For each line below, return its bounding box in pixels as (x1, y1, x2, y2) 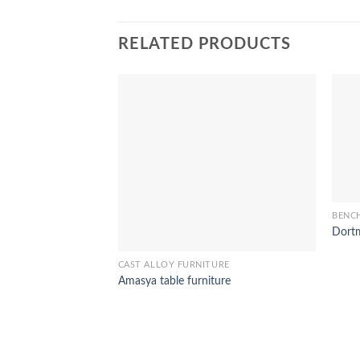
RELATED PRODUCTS (118, 35, 291, 52)
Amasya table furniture (117, 274, 231, 287)
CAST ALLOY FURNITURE (117, 260, 230, 270)
